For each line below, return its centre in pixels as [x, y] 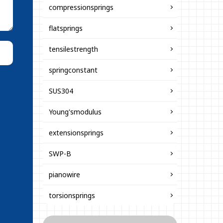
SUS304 [61, 91]
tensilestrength [73, 49]
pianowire [64, 174]
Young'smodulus [75, 112]
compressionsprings [81, 7]
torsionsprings [72, 195]
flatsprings [66, 28]
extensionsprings [76, 133]
